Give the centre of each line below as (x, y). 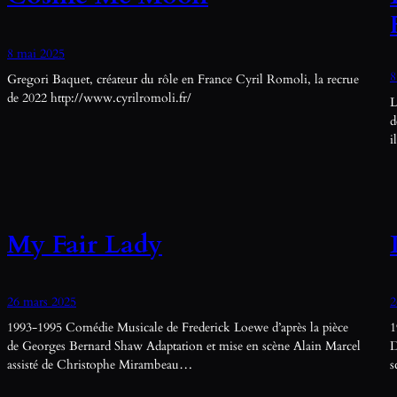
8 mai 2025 (36, 53)
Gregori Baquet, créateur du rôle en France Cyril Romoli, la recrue (183, 79)
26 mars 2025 (42, 302)
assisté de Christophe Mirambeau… (100, 365)
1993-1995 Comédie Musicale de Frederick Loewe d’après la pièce (178, 328)
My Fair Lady (85, 244)
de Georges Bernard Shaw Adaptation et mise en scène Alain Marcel (184, 346)
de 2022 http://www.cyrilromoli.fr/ (99, 97)
